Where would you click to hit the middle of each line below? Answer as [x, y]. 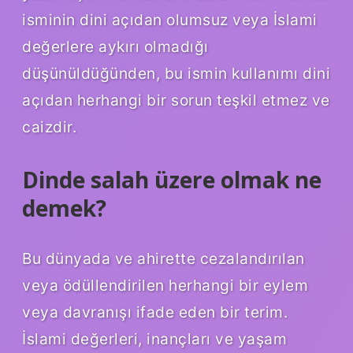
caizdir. [49, 126]
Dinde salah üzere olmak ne [172, 179]
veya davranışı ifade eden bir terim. [155, 312]
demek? [64, 208]
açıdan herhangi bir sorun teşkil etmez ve [176, 100]
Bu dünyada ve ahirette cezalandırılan [163, 258]
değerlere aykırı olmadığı [115, 46]
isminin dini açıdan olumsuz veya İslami [170, 19]
